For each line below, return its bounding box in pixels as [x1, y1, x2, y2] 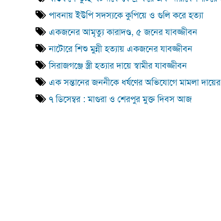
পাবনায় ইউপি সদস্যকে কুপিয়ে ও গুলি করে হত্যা [49, 9, 203, 22]
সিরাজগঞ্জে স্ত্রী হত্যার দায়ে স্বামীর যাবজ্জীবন [49, 60, 189, 72]
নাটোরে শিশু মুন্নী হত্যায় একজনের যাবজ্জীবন [49, 43, 192, 55]
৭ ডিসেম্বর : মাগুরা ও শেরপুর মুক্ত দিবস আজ [49, 93, 192, 106]
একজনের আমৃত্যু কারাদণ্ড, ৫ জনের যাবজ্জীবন [49, 26, 197, 38]
